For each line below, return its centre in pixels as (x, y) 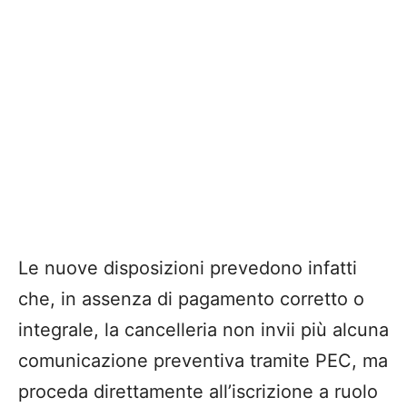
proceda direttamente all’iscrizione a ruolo (198, 391)
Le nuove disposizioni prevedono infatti (188, 268)
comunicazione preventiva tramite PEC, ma (203, 360)
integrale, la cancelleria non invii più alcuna (203, 329)
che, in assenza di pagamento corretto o (191, 298)
